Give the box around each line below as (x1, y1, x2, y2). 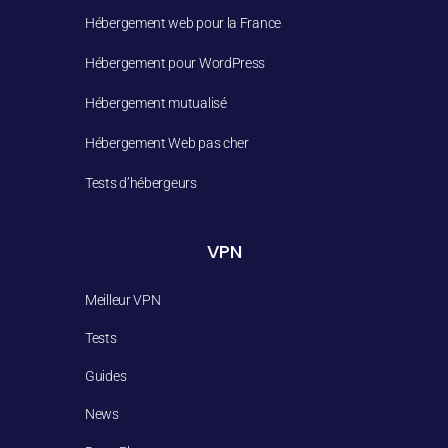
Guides (85, 368, 127, 384)
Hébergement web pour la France (85, 15, 281, 31)
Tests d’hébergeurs (85, 175, 197, 191)
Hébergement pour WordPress (85, 55, 266, 71)
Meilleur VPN (85, 292, 161, 308)
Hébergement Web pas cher (85, 135, 249, 151)
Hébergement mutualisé (85, 95, 227, 111)
